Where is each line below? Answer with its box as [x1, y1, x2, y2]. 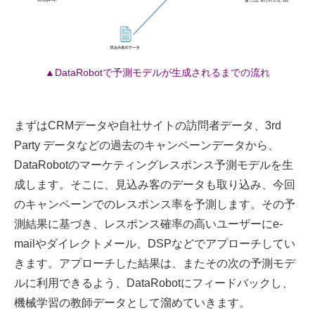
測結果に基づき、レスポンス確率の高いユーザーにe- [14, 217, 283, 230]
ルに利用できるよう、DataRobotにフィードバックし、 [14, 276, 293, 289]
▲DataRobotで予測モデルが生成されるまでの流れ [45, 66, 270, 78]
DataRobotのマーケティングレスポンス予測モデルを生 [14, 158, 293, 171]
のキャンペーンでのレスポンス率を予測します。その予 [14, 198, 295, 210]
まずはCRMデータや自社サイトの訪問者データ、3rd [14, 119, 281, 131]
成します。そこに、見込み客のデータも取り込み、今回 [14, 178, 295, 191]
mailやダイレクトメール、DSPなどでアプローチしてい [14, 237, 295, 250]
